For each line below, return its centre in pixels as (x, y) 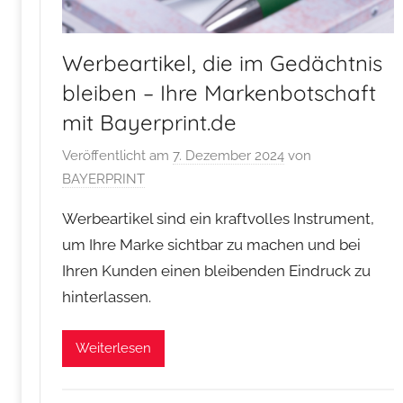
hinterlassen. (107, 297)
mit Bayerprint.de (149, 122)
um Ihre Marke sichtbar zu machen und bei (211, 245)
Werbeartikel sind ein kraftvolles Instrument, (218, 219)
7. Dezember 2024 (228, 156)
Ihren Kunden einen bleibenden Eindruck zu (216, 271)
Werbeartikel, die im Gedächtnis (222, 63)
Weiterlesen (113, 349)
